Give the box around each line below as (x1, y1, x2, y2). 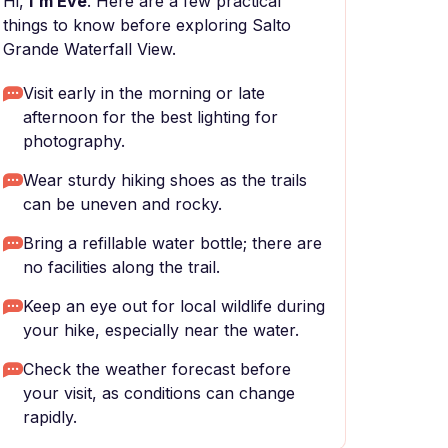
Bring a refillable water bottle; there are (23, 233, 322, 253)
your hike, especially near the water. (23, 320, 299, 340)
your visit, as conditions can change (23, 383, 295, 403)
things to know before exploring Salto (3, 15, 291, 35)
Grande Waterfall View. (3, 39, 176, 59)
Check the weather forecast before (23, 359, 291, 379)
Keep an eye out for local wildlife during (23, 296, 325, 316)
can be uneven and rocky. (23, 194, 222, 214)
